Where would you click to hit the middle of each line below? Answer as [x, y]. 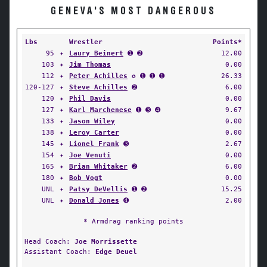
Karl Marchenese [100, 110]
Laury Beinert [96, 53]
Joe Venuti [90, 155]
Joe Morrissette [106, 241]
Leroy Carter [94, 132]
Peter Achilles [98, 76]
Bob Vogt [86, 178]
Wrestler [86, 42]
